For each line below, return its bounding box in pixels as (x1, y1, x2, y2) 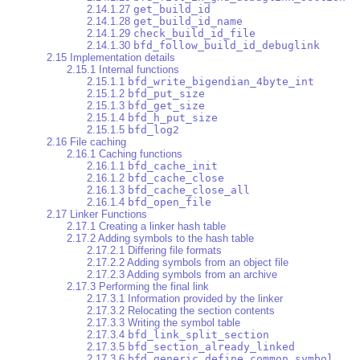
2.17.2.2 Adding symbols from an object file (87, 256, 288, 269)
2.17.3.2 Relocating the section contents (87, 305, 275, 317)
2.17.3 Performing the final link (67, 280, 209, 293)
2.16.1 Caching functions (67, 148, 182, 161)
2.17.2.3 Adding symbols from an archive (87, 268, 277, 281)
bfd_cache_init (128, 160, 218, 173)
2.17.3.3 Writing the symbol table (87, 317, 240, 329)
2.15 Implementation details (47, 51, 175, 64)
